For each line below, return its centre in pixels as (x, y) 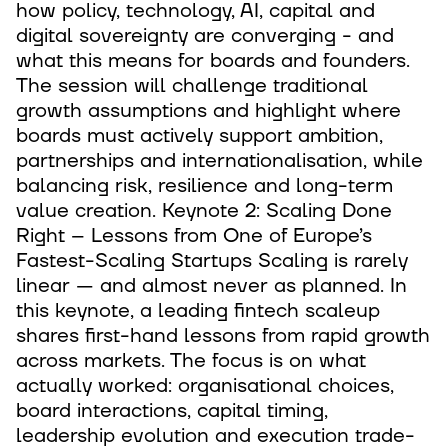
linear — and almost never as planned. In (211, 286)
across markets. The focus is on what (191, 361)
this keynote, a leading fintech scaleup (198, 311)
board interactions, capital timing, (172, 411)
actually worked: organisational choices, (205, 386)
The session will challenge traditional (192, 86)
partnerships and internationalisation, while (219, 161)
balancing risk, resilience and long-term (204, 186)
